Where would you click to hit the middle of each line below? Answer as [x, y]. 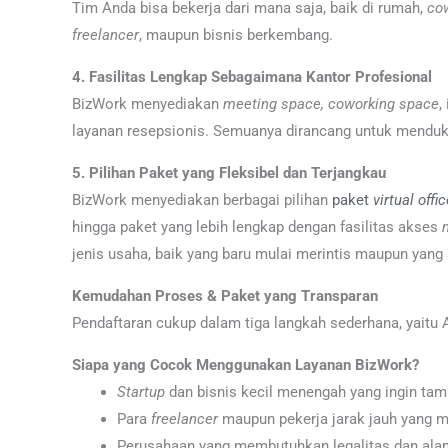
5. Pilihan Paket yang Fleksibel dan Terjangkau [229, 173]
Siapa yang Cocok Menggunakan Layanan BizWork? [245, 365]
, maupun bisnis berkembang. [236, 35]
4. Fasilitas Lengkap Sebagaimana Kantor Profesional [252, 77]
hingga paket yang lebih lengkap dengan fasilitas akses [257, 227]
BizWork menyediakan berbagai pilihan [202, 200]
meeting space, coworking [309, 104]
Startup [141, 392]
